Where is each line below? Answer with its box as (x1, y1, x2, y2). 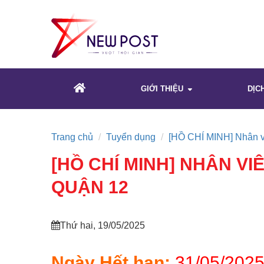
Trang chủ (51, 132, 93, 143)
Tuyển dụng (106, 132, 156, 143)
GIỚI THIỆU (141, 84, 186, 94)
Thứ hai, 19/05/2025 (60, 220, 145, 231)
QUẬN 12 (51, 177, 128, 197)
